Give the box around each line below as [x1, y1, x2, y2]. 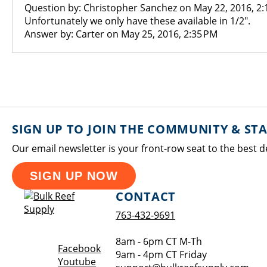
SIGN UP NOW [30, 169, 118, 182]
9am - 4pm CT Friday [116, 248, 207, 261]
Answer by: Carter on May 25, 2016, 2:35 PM [24, 27, 218, 41]
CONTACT [116, 188, 176, 204]
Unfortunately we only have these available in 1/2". [24, 14, 250, 27]
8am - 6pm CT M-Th [116, 235, 203, 248]
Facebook [58, 242, 101, 255]
